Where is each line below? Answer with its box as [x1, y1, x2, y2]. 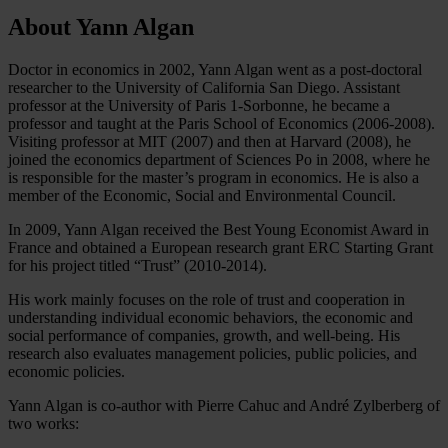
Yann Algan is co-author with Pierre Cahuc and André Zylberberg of [8, 396, 440, 414]
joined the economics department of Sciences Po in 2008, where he [8, 150, 430, 168]
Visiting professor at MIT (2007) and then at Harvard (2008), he [8, 132, 411, 150]
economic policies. [8, 362, 125, 380]
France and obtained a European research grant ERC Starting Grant [8, 238, 433, 256]
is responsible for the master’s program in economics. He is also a [8, 168, 419, 186]
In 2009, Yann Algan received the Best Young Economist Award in [8, 220, 429, 238]
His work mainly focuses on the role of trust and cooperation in [8, 290, 405, 308]
